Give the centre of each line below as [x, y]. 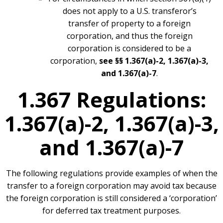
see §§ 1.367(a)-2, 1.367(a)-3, [153, 61]
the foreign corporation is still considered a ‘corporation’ [111, 198]
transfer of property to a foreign [129, 24]
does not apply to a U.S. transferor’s [129, 11]
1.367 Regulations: [111, 100]
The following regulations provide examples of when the [111, 173]
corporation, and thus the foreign [129, 36]
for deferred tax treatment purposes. [111, 211]
